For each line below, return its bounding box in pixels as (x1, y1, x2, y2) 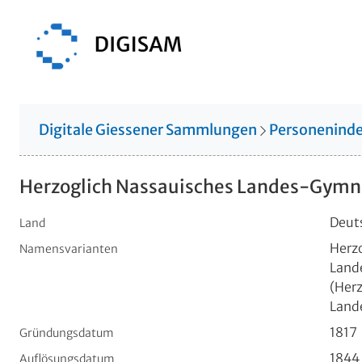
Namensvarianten (19, 241, 118, 256)
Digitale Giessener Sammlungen (39, 120, 257, 139)
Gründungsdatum (19, 325, 114, 340)
